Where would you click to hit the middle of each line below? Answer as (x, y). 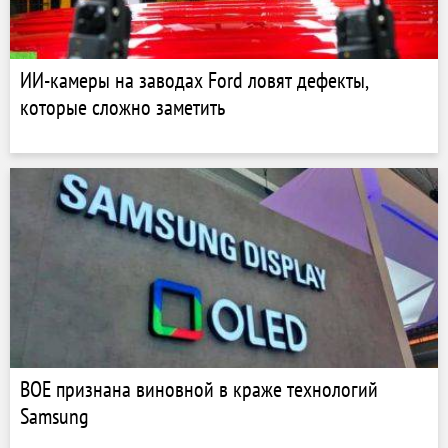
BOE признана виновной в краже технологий (199, 389)
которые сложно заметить (122, 107)
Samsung (54, 416)
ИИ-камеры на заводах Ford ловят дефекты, (194, 80)
